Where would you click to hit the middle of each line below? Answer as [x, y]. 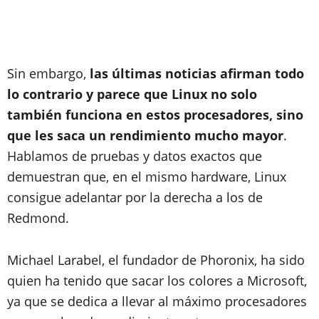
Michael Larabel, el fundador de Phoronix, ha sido [156, 260]
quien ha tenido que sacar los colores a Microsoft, [157, 281]
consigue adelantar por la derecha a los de [135, 197]
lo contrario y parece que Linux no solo [132, 94]
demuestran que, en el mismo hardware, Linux [147, 177]
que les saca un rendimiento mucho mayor [145, 135]
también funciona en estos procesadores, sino [155, 115]
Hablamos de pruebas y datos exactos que [135, 156]
